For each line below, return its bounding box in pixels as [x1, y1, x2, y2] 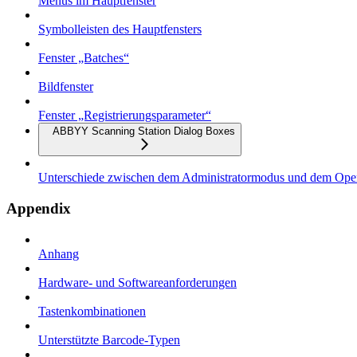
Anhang [38, 246, 79, 261]
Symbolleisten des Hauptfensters [38, 22, 202, 37]
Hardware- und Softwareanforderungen [38, 275, 237, 289]
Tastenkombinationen [38, 304, 146, 318]
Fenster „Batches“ [38, 51, 129, 65]
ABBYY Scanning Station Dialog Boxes [53, 125, 235, 138]
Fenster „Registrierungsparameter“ [38, 108, 211, 123]
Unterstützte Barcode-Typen [38, 332, 180, 347]
